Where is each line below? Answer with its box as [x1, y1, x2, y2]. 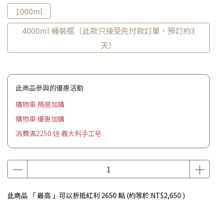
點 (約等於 [117, 190, 151, 200]
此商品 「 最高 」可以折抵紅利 [7, 190, 101, 200]
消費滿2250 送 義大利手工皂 [15, 128, 102, 138]
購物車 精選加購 [15, 99, 64, 109]
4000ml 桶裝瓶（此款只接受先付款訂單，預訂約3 [22, 25, 195, 36]
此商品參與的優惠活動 [15, 83, 83, 93]
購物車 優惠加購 [15, 114, 64, 124]
